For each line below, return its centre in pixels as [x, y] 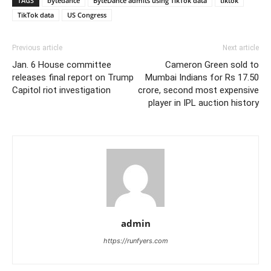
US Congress [87, 15]
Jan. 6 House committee [62, 65]
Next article [241, 48]
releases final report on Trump [73, 77]
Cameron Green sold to [212, 65]
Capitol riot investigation [61, 90]
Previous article [37, 48]
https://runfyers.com [135, 241]
